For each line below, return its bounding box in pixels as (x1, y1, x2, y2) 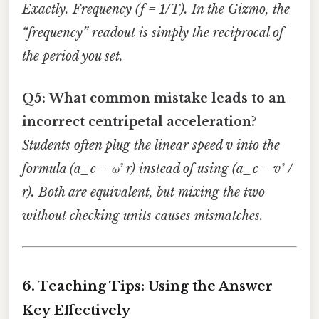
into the (233, 137, 280, 153)
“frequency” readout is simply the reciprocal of (22, 24, 283, 41)
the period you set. (22, 48, 123, 64)
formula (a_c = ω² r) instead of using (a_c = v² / (22, 160, 293, 177)
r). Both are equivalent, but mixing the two (22, 184, 265, 200)
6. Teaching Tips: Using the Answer (22, 277, 273, 294)
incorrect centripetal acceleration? (22, 113, 256, 130)
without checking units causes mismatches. (22, 207, 263, 224)
